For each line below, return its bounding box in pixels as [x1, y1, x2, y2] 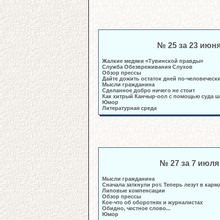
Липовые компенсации [102, 188, 165, 193]
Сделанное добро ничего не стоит [102, 87, 195, 93]
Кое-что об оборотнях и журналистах [102, 199, 203, 205]
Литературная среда [102, 105, 157, 111]
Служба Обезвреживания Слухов [102, 64, 192, 70]
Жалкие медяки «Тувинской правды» [102, 58, 203, 64]
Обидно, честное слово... [102, 205, 170, 211]
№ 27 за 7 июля [159, 159, 219, 167]
